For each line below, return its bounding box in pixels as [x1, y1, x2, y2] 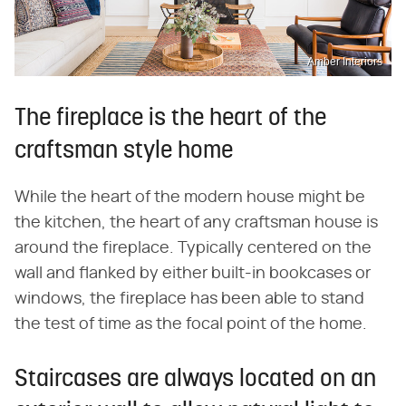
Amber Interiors [307, 54, 382, 68]
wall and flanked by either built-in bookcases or [14, 265, 371, 282]
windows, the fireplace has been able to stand [14, 290, 364, 307]
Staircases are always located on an [14, 367, 376, 392]
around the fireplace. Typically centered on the [14, 239, 372, 256]
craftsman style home [14, 139, 233, 164]
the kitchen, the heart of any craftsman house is [14, 214, 378, 231]
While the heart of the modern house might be [14, 188, 365, 206]
